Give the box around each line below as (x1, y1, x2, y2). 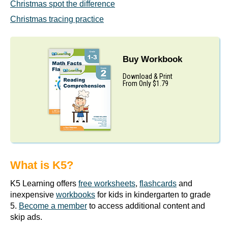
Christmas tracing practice (10, 15, 104, 24)
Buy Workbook (122, 54, 182, 64)
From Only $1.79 (122, 79, 168, 88)
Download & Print (122, 72, 173, 80)
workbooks (56, 190, 95, 199)
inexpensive (10, 190, 56, 199)
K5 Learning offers (10, 179, 78, 188)
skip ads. (10, 213, 42, 222)
